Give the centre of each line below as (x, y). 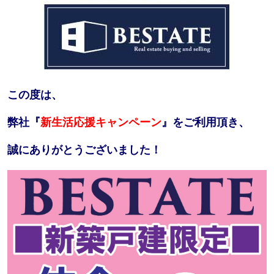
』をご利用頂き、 (205, 123)
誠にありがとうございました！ (84, 150)
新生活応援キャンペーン (101, 123)
